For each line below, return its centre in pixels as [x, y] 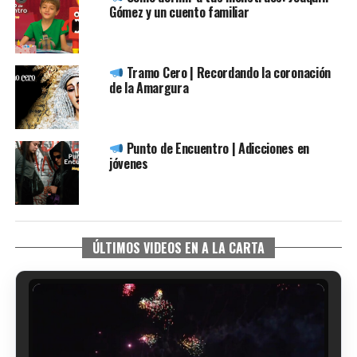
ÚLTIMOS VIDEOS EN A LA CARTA [178, 247]
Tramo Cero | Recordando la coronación [227, 72]
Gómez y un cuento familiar [179, 12]
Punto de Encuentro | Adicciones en [216, 148]
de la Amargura [149, 87]
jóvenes [128, 163]
